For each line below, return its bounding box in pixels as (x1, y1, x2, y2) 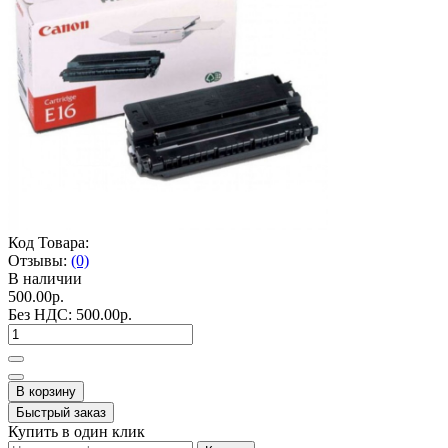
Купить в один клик (8, 422, 145, 440)
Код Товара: (8, 233, 89, 251)
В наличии (8, 269, 82, 287)
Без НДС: (8, 305, 76, 323)
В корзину (16, 383, 76, 399)
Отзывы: (8, 251, 67, 269)
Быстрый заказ (16, 404, 106, 420)
